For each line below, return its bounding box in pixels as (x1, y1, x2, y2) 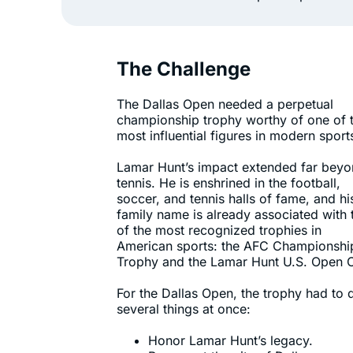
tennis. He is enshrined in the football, (117, 175, 340, 191)
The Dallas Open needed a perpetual (117, 96, 333, 113)
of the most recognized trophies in (117, 222, 321, 239)
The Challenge (117, 58, 251, 81)
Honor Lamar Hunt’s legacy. (148, 333, 313, 349)
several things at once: (117, 301, 251, 318)
